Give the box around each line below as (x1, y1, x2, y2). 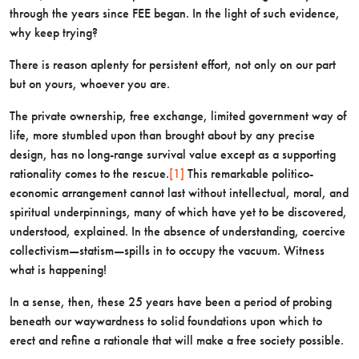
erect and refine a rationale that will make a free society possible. (10, 333, 344, 348)
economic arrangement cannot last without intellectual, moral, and (10, 185, 349, 200)
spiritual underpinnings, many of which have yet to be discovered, (10, 204, 347, 220)
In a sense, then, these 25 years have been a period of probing (10, 294, 332, 309)
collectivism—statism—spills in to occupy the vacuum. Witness (10, 243, 325, 258)
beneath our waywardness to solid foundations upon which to (10, 313, 322, 329)
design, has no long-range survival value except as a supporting (10, 147, 336, 162)
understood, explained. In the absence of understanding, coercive (10, 224, 345, 239)
